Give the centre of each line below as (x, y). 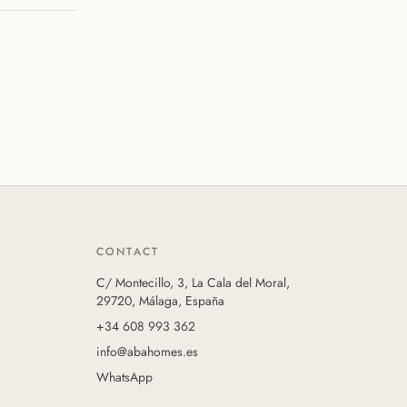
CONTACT (128, 252)
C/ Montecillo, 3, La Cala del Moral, (193, 283)
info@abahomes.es (147, 352)
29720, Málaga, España (160, 301)
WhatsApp (124, 377)
